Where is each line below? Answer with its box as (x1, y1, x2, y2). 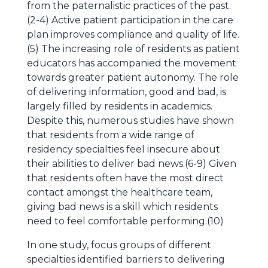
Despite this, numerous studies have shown (27, 115, 234, 126)
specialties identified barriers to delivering (27, 254, 225, 265)
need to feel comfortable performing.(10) (27, 215, 224, 227)
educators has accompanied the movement (27, 57, 236, 69)
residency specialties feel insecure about (27, 144, 220, 155)
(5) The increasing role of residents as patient (27, 43, 240, 54)
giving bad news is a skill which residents (27, 201, 218, 212)
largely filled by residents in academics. (27, 100, 212, 112)
